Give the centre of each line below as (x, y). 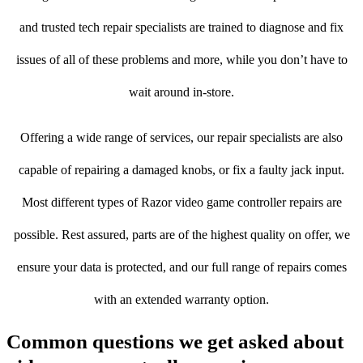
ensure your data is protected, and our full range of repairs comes (181, 267)
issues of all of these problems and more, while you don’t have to (181, 60)
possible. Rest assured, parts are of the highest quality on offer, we (181, 235)
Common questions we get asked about (175, 342)
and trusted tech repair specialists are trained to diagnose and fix (181, 28)
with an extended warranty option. (181, 300)
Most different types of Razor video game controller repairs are (181, 203)
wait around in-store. (181, 92)
